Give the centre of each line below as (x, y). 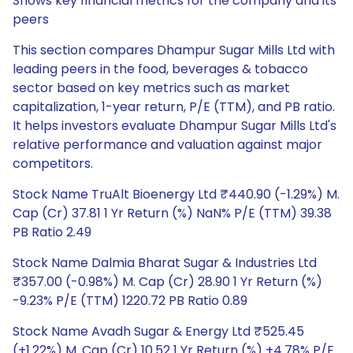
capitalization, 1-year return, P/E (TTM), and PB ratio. (174, 107)
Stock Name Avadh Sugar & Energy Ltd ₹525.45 (158, 331)
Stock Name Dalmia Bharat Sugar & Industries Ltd (165, 263)
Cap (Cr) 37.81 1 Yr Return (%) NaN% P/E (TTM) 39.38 (172, 213)
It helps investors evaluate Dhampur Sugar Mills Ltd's (175, 126)
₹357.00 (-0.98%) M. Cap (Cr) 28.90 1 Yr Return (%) (167, 282)
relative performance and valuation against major (167, 145)
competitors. (53, 163)
